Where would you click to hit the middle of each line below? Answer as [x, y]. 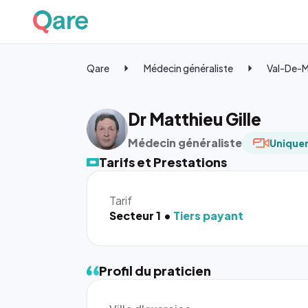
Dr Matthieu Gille [195, 119]
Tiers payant [208, 216]
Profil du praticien [155, 271]
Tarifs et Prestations [163, 162]
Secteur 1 [135, 216]
